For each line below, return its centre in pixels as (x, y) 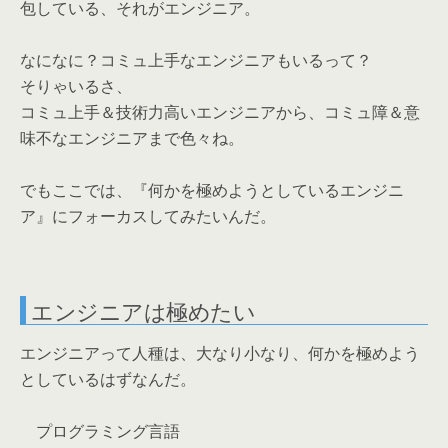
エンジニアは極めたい (143, 310)
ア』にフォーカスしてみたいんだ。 (148, 216)
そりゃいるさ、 (76, 86)
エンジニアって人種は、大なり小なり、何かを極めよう (220, 353)
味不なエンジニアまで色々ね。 (132, 138)
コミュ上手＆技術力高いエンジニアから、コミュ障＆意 (220, 112)
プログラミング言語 (100, 431)
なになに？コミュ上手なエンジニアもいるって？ (196, 60)
